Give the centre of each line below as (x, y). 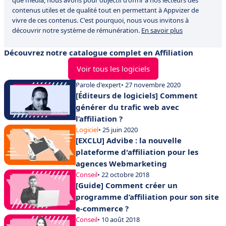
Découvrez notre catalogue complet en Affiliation (99, 52)
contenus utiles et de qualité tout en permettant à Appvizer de (105, 10)
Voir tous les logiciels (113, 69)
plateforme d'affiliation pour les (137, 152)
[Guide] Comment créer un (127, 185)
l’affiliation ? (99, 119)
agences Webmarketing (121, 163)
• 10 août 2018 (119, 219)
